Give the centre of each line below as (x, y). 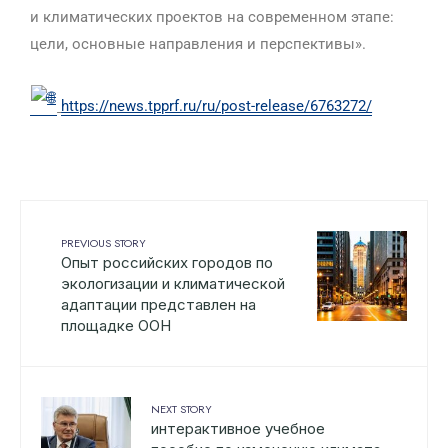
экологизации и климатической (173, 283)
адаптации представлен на (158, 304)
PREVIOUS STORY (103, 242)
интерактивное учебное (238, 428)
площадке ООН (116, 325)
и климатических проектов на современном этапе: (212, 17)
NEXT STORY (181, 408)
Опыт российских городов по (167, 262)
